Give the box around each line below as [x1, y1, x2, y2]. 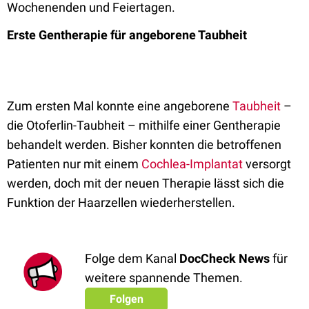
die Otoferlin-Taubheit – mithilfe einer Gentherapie [7, 118, 281, 132]
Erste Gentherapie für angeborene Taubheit [7, 28, 250, 42]
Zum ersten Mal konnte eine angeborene [7, 99, 232, 113]
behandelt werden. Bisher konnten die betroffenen [7, 137, 281, 152]
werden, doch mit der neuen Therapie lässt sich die [7, 176, 284, 190]
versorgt [246, 157, 291, 171]
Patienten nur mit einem [7, 157, 141, 171]
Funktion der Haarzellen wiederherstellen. [7, 195, 238, 210]
